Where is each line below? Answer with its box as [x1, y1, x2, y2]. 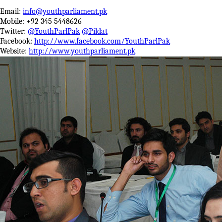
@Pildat [82, 27, 108, 36]
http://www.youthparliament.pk [29, 47, 135, 55]
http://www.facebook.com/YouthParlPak [34, 37, 170, 46]
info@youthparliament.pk [23, 7, 107, 16]
